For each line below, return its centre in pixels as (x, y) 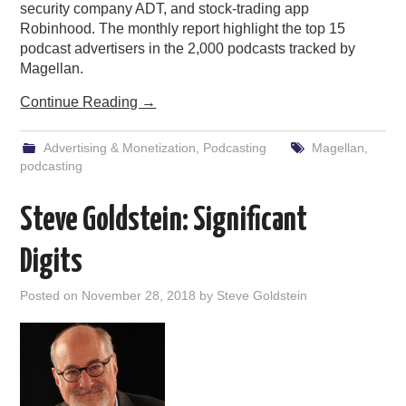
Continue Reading (81, 101)
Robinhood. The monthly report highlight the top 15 (183, 28)
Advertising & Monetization (119, 147)
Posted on (51, 295)
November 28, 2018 (139, 295)
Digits (52, 262)
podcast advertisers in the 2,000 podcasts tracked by (188, 48)
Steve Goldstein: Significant (164, 221)
